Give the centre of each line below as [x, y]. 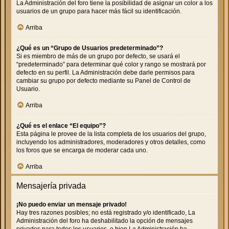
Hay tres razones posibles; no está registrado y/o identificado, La [106, 212]
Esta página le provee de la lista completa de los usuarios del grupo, [111, 134]
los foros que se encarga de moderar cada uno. [82, 150]
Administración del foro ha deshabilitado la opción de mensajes [105, 221]
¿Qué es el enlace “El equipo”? [61, 125]
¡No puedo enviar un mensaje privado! [72, 204]
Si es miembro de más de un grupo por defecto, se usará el [98, 56]
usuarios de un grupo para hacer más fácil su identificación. [99, 11]
